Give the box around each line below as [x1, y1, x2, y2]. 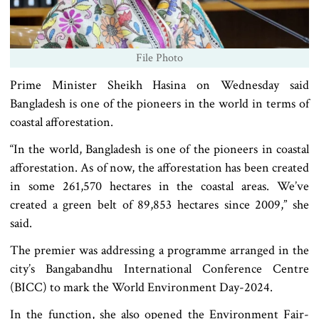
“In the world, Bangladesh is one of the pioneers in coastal [10, 140, 309, 157]
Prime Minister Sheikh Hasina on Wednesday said [10, 76, 309, 93]
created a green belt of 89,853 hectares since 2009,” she [10, 196, 309, 213]
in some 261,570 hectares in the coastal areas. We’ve [10, 177, 309, 194]
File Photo [136, 50, 183, 66]
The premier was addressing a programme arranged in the [10, 241, 309, 258]
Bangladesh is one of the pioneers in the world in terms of [10, 95, 309, 112]
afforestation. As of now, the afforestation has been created [10, 159, 309, 176]
